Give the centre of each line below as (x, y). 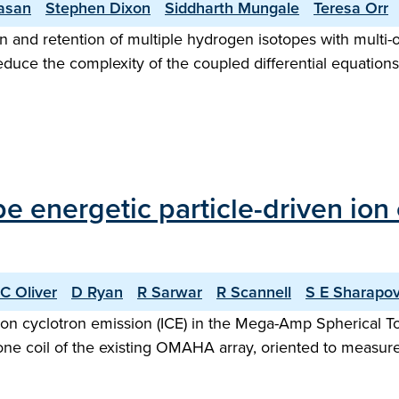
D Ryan (97, 292)
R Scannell (254, 292)
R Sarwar (170, 292)
